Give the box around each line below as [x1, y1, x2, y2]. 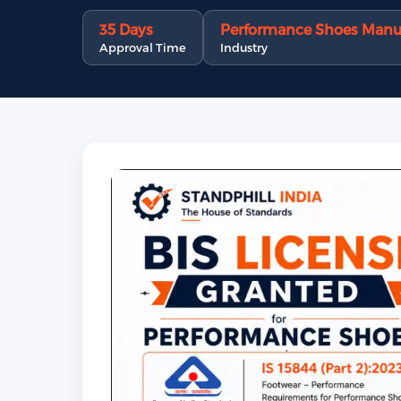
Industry [220, 40, 268, 55]
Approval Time [99, 40, 186, 55]
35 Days [99, 21, 153, 38]
